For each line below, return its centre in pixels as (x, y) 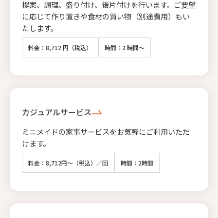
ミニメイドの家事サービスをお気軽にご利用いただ (106, 131)
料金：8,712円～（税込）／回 (68, 163)
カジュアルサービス (57, 112)
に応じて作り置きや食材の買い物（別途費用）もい (106, 16)
